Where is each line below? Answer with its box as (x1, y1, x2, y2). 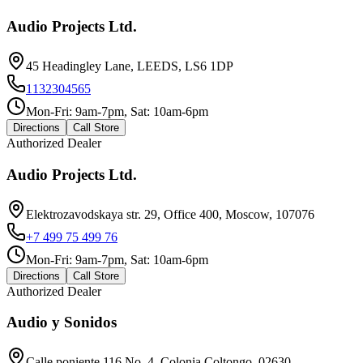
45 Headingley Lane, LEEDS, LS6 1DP (26, 59, 233, 74)
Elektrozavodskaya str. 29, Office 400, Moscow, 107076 (26, 207, 314, 221)
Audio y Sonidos (6, 314, 117, 331)
